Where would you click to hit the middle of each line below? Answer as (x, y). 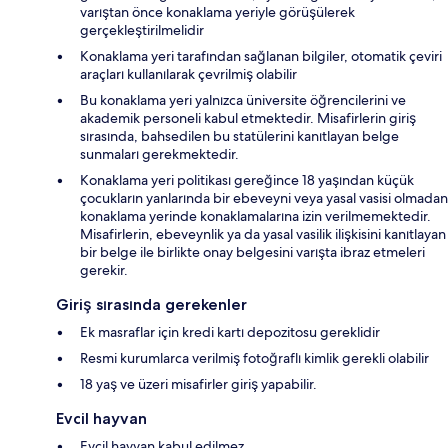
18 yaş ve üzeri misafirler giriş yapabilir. (198, 384)
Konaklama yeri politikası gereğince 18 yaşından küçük (247, 180)
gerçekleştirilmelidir (142, 30)
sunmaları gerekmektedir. (159, 154)
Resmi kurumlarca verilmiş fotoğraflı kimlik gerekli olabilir (254, 358)
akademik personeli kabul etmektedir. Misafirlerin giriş (248, 118)
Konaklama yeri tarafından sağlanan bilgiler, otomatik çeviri (261, 56)
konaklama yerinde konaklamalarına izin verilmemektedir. (255, 216)
